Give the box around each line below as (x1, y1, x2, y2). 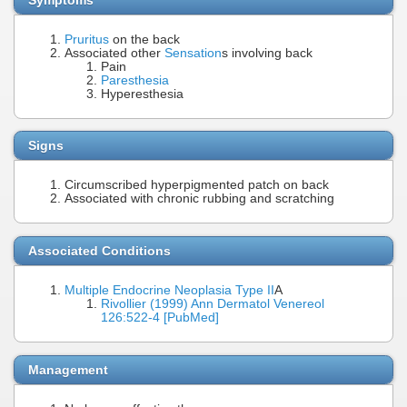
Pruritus (65, 32, 109, 46)
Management (28, 362, 108, 377)
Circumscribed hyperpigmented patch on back (65, 178, 329, 193)
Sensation (164, 45, 222, 60)
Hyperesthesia (101, 86, 184, 101)
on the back (109, 32, 180, 46)
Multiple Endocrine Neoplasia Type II (65, 283, 274, 297)
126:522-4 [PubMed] (101, 310, 219, 324)
